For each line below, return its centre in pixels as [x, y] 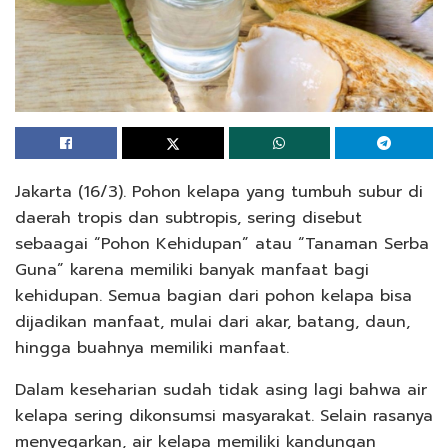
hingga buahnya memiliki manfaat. [152, 348]
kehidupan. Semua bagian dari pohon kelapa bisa [213, 296]
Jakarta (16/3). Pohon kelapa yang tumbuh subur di [219, 192]
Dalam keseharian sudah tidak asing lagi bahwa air [221, 390]
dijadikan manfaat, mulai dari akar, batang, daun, [212, 322]
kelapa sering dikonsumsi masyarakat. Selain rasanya [224, 416]
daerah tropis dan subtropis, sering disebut [188, 218]
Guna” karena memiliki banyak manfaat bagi [192, 270]
